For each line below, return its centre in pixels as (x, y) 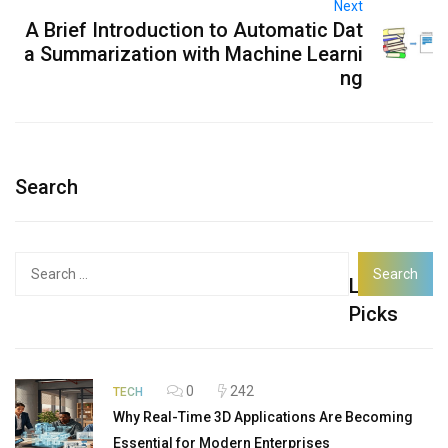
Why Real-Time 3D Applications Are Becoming (263, 416)
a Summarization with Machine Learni (194, 53)
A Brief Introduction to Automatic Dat (194, 29)
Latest (378, 285)
